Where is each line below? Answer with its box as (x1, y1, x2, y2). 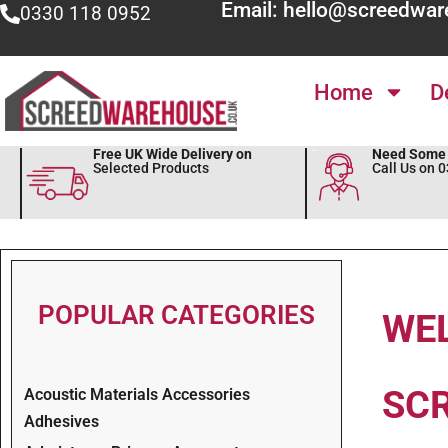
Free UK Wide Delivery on (92, 145, 252, 163)
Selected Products (92, 159, 209, 177)
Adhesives (24, 411, 99, 431)
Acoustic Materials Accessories (24, 384, 250, 404)
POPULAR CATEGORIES (37, 299, 315, 330)
